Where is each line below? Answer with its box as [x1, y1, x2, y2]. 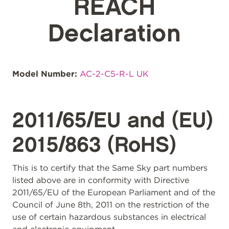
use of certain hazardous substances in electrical [12, 212, 206, 222]
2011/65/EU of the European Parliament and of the [12, 188, 215, 197]
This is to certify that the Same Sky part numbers [12, 163, 208, 173]
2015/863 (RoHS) [12, 135, 176, 155]
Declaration [48, 23, 181, 45]
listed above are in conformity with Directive [12, 175, 189, 185]
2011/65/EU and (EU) [12, 111, 213, 131]
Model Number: [12, 69, 77, 79]
